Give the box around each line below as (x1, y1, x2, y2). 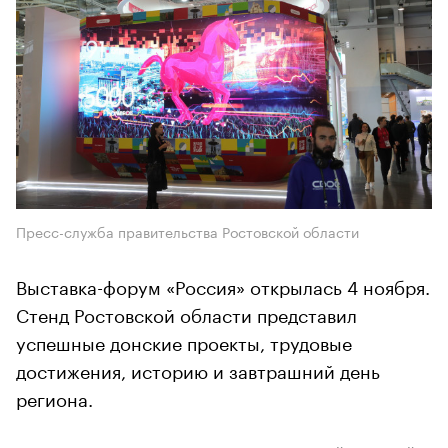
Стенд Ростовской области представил (16, 298, 357, 327)
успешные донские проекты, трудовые (16, 326, 352, 355)
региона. (16, 382, 93, 411)
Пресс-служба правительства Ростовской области (16, 219, 359, 242)
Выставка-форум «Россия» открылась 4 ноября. (16, 270, 430, 299)
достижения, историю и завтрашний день (16, 354, 380, 383)
